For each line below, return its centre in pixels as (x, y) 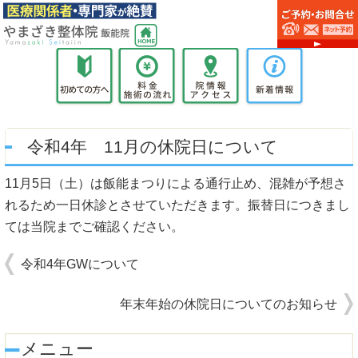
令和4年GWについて (80, 264)
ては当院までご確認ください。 (94, 227)
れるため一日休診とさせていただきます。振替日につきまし (177, 205)
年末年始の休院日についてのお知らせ (229, 304)
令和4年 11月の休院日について (153, 147)
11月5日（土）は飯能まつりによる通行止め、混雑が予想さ (175, 183)
